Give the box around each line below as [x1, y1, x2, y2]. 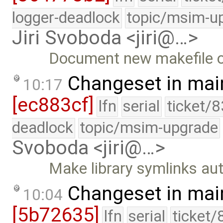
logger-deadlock [12, 8, 120, 27]
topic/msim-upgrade [80, 118, 219, 137]
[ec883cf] [12, 93, 94, 116]
